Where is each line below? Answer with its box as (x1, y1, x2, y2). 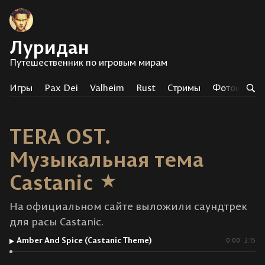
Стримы (167, 82, 201, 93)
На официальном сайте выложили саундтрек (9, 199, 247, 213)
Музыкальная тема (9, 146, 204, 173)
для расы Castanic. (9, 215, 104, 228)
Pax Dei (44, 82, 78, 93)
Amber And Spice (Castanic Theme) (16, 235, 151, 245)
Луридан (9, 35, 89, 59)
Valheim (90, 82, 124, 93)
